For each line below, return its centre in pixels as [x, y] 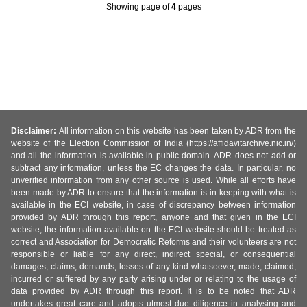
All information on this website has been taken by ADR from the [177, 131]
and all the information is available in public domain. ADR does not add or [153, 156]
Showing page [134, 7]
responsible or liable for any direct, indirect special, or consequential [153, 255]
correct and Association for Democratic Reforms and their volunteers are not [153, 242]
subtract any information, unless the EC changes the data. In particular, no [153, 168]
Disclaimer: [35, 131]
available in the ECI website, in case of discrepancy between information [153, 205]
